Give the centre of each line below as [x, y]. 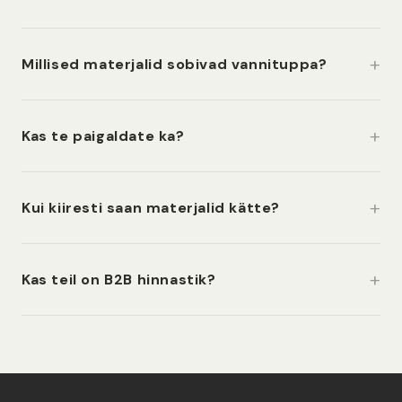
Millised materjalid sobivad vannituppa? [175, 64]
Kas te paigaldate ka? [103, 135]
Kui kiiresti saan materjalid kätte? [151, 207]
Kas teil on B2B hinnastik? [119, 279]
